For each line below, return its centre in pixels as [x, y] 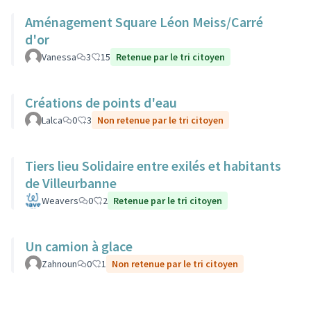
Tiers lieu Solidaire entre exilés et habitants [153, 166]
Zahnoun [59, 264]
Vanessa [59, 57]
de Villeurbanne [71, 183]
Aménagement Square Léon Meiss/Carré [144, 22]
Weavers [60, 201]
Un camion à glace [79, 246]
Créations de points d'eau [101, 102]
